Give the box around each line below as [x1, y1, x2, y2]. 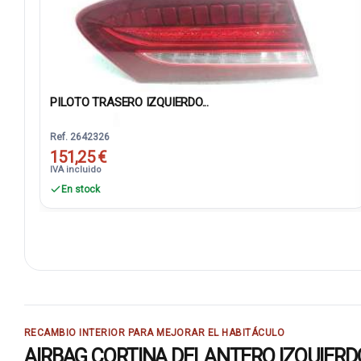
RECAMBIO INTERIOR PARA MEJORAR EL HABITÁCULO [24, 326, 285, 338]
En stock [61, 183, 100, 195]
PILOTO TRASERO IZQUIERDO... [50, 94, 209, 110]
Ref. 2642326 [50, 131, 110, 143]
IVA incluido [50, 164, 102, 175]
